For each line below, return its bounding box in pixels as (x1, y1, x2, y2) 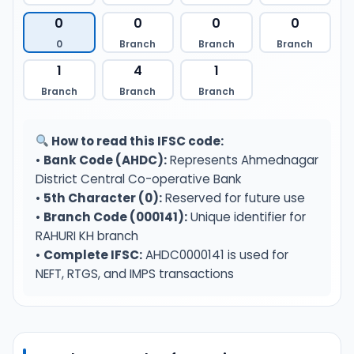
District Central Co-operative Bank (36, 171, 241, 187)
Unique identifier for (187, 209, 306, 225)
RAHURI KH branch (36, 228, 138, 244)
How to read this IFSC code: (49, 133, 224, 149)
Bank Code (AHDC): (43, 152, 167, 168)
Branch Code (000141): (43, 209, 187, 225)
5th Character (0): (43, 190, 162, 206)
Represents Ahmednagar (167, 152, 318, 168)
